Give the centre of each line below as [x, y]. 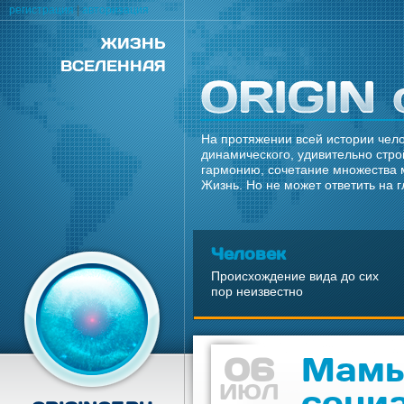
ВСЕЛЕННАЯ [113, 65]
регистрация [41, 10]
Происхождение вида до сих [295, 276]
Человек [248, 253]
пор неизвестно [257, 291]
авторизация [115, 10]
